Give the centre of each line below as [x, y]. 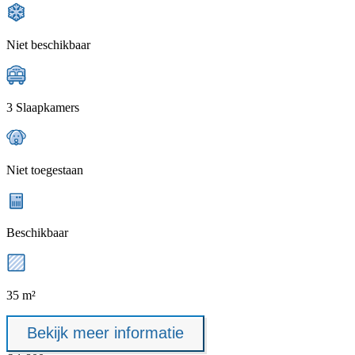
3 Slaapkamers [43, 107]
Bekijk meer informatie [105, 333]
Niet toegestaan [45, 170]
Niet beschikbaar [48, 44]
